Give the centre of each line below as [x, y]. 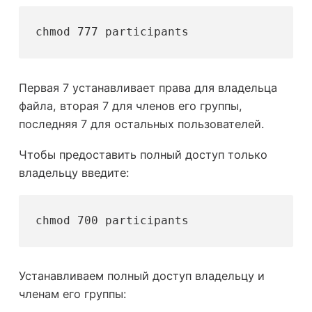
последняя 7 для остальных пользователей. [141, 124]
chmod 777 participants [112, 32]
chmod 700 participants [112, 221]
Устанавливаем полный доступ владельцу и [141, 276]
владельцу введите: [73, 173]
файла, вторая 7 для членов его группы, [130, 106]
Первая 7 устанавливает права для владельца [148, 87]
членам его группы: [72, 294]
